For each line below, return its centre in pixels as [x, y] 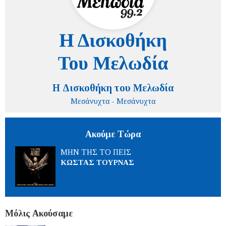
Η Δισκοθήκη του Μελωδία [113, 88]
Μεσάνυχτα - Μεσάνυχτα [113, 101]
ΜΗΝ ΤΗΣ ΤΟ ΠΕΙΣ [96, 152]
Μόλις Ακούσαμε [39, 213]
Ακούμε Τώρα [113, 134]
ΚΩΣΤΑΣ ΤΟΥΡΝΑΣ [97, 162]
